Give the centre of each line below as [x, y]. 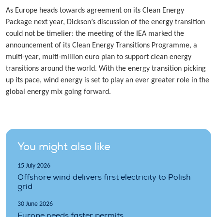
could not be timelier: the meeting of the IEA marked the [95, 34]
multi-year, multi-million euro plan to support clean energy [99, 57]
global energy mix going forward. [58, 92]
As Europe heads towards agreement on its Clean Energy [95, 11]
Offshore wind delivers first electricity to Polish [104, 178]
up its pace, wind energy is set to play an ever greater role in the [108, 81]
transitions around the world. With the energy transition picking [106, 69]
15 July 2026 [34, 166]
